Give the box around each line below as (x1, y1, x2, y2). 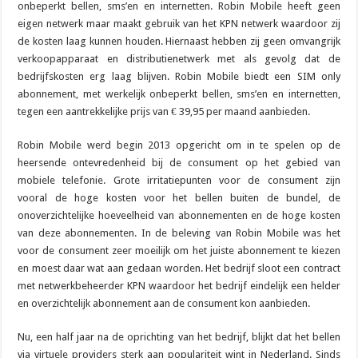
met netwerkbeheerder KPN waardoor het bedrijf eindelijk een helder (18, 279, 340, 292)
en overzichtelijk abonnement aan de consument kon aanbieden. (18, 296, 311, 309)
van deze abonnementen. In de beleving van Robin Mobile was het (18, 226, 340, 239)
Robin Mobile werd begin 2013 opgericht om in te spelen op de (18, 138, 340, 151)
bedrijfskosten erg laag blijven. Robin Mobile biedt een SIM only (18, 70, 340, 82)
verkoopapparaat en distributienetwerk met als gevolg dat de (18, 52, 340, 65)
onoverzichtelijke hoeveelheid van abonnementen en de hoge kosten (18, 209, 340, 221)
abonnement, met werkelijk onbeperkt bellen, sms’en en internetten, (18, 87, 340, 100)
